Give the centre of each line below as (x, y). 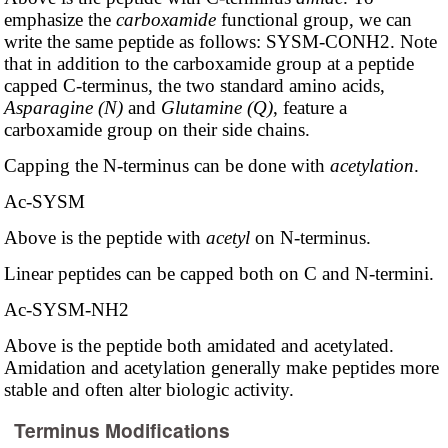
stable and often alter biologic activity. (148, 389)
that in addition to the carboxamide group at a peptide (208, 63)
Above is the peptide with (104, 237)
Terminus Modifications (122, 430)
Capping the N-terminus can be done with (166, 165)
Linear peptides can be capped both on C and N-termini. (218, 273)
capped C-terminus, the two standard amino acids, (194, 85)
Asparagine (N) (63, 107)
